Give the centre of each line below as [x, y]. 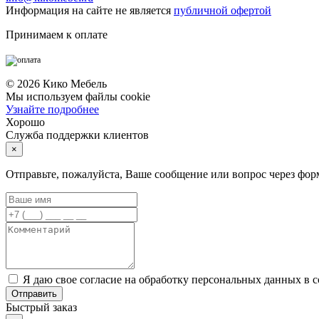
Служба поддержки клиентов [77, 135]
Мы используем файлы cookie [78, 96]
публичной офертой [223, 10]
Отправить [34, 293]
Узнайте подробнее [52, 109]
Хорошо [25, 122]
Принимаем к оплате [57, 34]
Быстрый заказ [41, 307]
